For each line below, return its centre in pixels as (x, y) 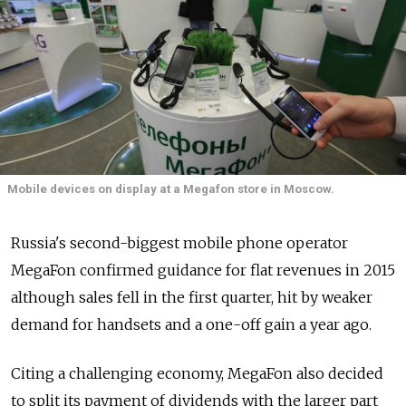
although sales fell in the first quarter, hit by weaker (192, 298)
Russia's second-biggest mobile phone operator (179, 243)
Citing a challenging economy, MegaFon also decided (197, 374)
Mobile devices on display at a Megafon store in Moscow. (171, 188)
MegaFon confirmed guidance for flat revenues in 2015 (203, 271)
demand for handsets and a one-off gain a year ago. (191, 325)
